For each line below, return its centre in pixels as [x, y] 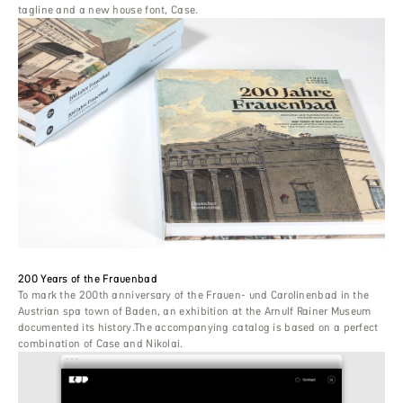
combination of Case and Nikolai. [101, 343]
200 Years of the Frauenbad [88, 278]
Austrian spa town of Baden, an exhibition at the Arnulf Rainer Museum [195, 310]
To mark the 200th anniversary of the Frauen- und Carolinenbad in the [194, 294]
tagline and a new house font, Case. [108, 10]
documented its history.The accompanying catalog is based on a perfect [198, 327]
